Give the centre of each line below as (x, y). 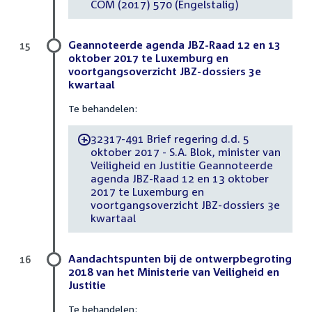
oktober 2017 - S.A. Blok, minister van (185, 152)
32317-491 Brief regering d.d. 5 (170, 139)
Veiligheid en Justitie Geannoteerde (181, 165)
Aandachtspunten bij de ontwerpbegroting (180, 258)
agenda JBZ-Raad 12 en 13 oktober (179, 179)
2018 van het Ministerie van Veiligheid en (174, 271)
